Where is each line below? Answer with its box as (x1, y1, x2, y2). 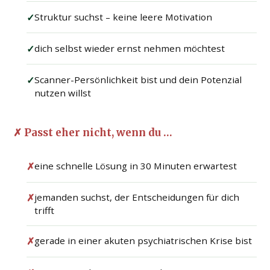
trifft (34, 204, 55, 217)
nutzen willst (34, 86, 92, 99)
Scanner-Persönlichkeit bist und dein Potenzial (34, 73, 242, 86)
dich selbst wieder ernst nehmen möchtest (34, 42, 225, 54)
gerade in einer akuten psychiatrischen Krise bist (34, 234, 253, 247)
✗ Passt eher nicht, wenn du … (13, 126, 173, 140)
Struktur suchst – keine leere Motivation (34, 10, 213, 23)
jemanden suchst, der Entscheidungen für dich (34, 191, 240, 204)
